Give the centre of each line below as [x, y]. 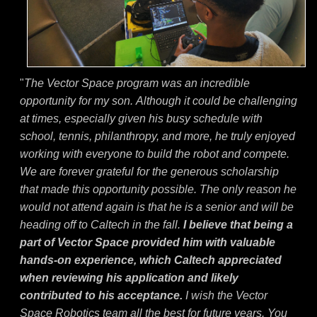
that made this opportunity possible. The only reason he [158, 189]
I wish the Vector [225, 295]
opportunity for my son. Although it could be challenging [158, 100]
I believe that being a [238, 224]
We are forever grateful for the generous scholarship [149, 171]
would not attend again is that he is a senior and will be [157, 207]
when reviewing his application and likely [129, 277]
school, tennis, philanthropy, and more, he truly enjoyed [157, 136]
